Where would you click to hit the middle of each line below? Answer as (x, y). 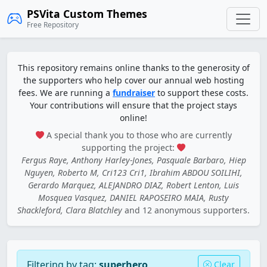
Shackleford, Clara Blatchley (70, 210)
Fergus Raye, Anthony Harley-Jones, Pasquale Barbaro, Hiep (133, 160)
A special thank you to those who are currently (138, 135)
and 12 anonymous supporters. (186, 210)
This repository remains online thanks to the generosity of (133, 68)
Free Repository (53, 25)
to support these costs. (202, 93)
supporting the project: (129, 148)
